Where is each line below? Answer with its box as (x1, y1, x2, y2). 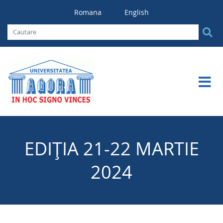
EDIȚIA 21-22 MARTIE (24, 136, 199, 161)
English (124, 7, 149, 17)
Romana (74, 7, 104, 17)
